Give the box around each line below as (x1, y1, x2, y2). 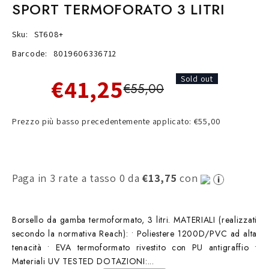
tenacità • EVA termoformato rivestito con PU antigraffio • (12, 241, 257, 254)
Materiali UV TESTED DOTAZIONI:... (12, 255, 154, 268)
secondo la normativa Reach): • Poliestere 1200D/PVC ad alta (12, 228, 257, 240)
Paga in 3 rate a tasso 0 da (12, 171, 143, 186)
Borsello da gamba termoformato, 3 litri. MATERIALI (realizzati (12, 214, 257, 226)
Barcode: (12, 48, 47, 59)
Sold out (180, 73, 213, 85)
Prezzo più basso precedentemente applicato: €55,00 (12, 116, 221, 127)
